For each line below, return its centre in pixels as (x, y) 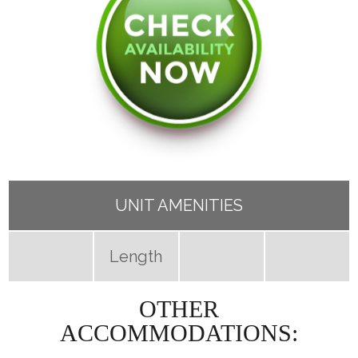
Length (136, 257)
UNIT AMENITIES (179, 206)
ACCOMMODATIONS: (179, 333)
